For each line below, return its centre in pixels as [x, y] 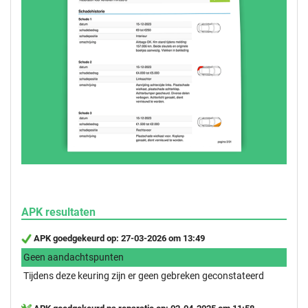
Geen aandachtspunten [74, 257]
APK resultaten [58, 212]
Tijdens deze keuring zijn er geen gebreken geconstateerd [144, 275]
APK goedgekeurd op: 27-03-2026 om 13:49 [118, 238]
